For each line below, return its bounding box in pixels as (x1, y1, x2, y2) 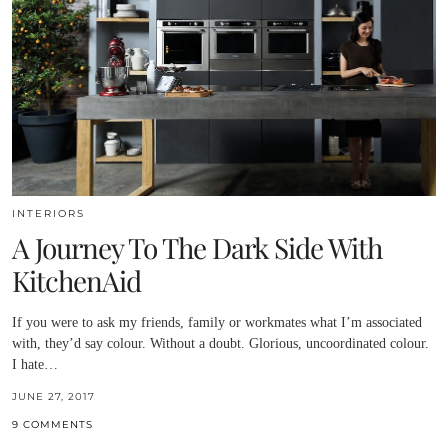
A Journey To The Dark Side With (12, 228, 382, 266)
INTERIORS (12, 206, 85, 220)
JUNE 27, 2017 (12, 389, 95, 403)
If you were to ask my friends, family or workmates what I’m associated (12, 314, 422, 330)
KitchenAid (12, 261, 141, 299)
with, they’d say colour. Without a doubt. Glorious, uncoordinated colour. (12, 335, 429, 351)
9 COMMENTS (12, 417, 93, 431)
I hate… (12, 356, 58, 372)
